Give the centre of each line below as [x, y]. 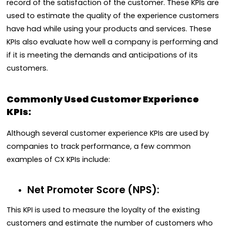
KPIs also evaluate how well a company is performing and [112, 42]
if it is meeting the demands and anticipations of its [102, 55]
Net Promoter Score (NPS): [93, 190]
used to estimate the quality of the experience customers [113, 15]
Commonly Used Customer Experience [103, 99]
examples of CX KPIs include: [58, 159]
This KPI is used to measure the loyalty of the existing [103, 210]
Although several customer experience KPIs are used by [108, 133]
